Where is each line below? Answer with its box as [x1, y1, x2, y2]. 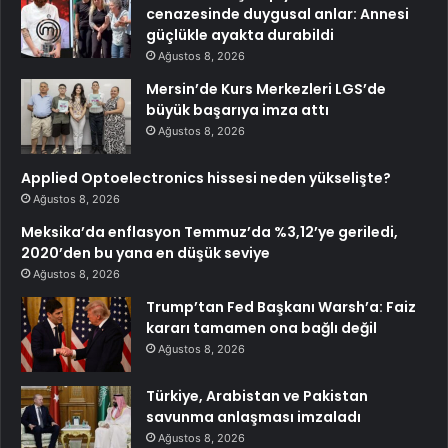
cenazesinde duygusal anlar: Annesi [146, 3, 409, 24]
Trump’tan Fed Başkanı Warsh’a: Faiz [146, 296, 416, 317]
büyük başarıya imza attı [146, 99, 329, 120]
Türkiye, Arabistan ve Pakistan [146, 385, 368, 406]
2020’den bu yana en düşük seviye [21, 242, 270, 263]
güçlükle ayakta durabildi [146, 24, 334, 45]
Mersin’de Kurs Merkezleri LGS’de [146, 78, 386, 99]
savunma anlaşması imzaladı [146, 406, 361, 427]
